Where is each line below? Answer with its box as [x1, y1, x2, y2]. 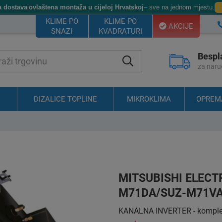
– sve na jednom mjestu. [144, 3, 215, 11]
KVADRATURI [98, 27, 142, 36]
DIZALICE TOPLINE [33, 95, 97, 104]
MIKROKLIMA [127, 95, 171, 104]
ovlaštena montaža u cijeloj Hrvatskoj [29, 3, 144, 11]
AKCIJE [166, 22, 193, 31]
